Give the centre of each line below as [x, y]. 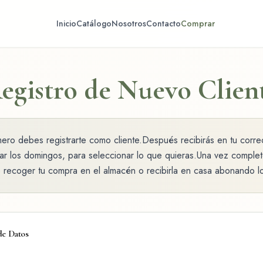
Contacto [163, 23]
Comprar [198, 23]
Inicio [66, 23]
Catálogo [94, 23]
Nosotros [129, 23]
